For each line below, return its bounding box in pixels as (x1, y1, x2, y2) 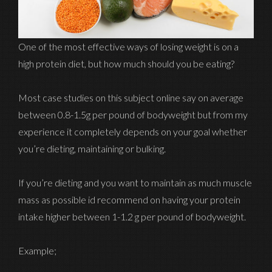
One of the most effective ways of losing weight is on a (18, 41, 239, 53)
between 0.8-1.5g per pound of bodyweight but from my (18, 109, 248, 121)
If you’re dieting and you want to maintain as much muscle (18, 177, 252, 189)
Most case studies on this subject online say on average (18, 92, 243, 104)
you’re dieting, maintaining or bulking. (18, 143, 166, 155)
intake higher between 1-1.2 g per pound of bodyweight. (18, 211, 246, 223)
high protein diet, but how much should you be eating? (18, 58, 234, 70)
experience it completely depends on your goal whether (18, 126, 247, 138)
